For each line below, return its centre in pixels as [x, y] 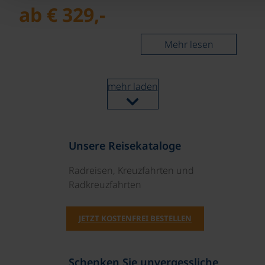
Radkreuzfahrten [105, 184]
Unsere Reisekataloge [125, 145]
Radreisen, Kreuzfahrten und [131, 170]
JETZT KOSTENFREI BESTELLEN [135, 219]
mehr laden [132, 86]
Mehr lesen [189, 44]
